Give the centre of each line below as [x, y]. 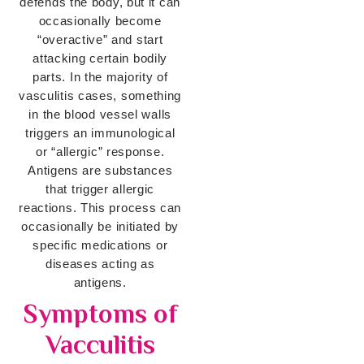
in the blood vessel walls [100, 115]
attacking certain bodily [100, 58]
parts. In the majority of [100, 77]
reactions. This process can [100, 208]
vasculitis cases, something [100, 96]
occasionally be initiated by [100, 227]
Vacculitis [100, 345]
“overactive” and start [100, 40]
